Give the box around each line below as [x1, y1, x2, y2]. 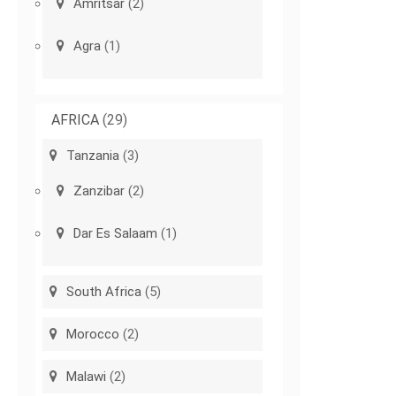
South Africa [66, 284, 142, 301]
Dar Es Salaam [73, 225, 158, 242]
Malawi [66, 369, 107, 385]
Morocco [66, 326, 120, 343]
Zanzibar [73, 183, 126, 200]
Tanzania [66, 148, 120, 164]
